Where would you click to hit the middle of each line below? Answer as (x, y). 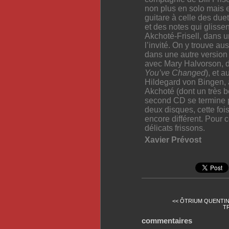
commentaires (167, 220)
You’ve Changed (175, 73)
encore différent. (175, 119)
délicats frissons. (175, 128)
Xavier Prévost (173, 140)
